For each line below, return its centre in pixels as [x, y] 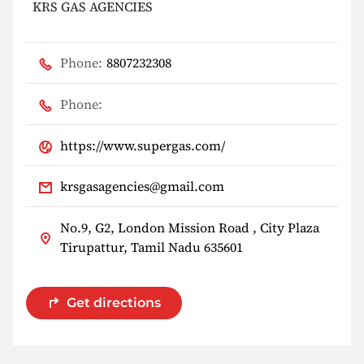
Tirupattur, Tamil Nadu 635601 [152, 247]
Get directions [114, 302]
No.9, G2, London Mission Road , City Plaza [190, 227]
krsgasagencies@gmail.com [142, 186]
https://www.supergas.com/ [143, 145]
